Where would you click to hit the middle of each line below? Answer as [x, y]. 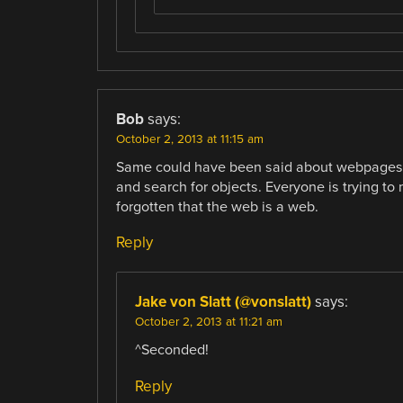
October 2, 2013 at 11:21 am [208, 322]
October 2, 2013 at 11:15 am [189, 140]
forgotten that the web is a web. [217, 207]
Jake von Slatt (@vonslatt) [223, 302]
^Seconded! [171, 350]
